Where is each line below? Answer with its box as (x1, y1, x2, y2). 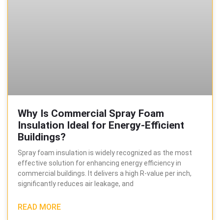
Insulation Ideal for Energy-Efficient (18, 119, 184, 131)
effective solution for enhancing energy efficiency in (18, 159, 181, 167)
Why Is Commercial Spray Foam (18, 107, 164, 119)
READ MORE (18, 202, 61, 212)
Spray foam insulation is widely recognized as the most (18, 148, 192, 157)
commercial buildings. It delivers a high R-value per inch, (18, 169, 192, 177)
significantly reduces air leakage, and (18, 179, 134, 188)
